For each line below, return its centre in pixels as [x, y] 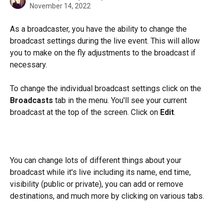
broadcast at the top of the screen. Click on [85, 112]
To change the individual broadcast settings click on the [107, 89]
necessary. [28, 65]
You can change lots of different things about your [97, 161]
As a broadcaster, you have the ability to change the [99, 29]
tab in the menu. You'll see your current [121, 101]
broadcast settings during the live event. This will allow [106, 41]
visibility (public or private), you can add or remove [98, 184]
